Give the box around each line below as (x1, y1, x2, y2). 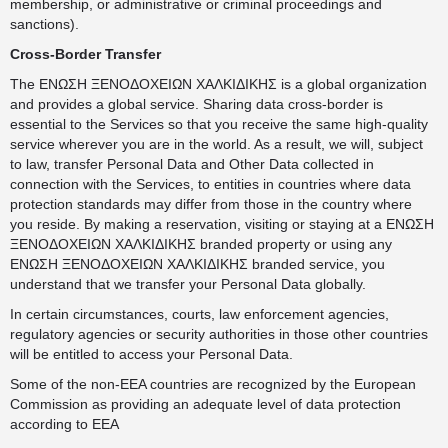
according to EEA (10, 416, 119, 432)
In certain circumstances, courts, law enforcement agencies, (10, 306, 389, 322)
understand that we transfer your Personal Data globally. (10, 276, 366, 292)
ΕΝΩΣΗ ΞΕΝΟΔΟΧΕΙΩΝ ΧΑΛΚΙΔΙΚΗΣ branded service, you (10, 256, 385, 272)
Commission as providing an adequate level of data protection (10, 396, 401, 412)
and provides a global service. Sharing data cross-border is (10, 96, 383, 112)
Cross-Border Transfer (10, 46, 161, 62)
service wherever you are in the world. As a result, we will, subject (10, 136, 423, 152)
